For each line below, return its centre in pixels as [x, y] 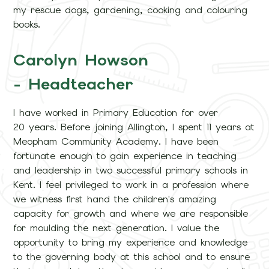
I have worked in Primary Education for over [116, 113]
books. [67, 25]
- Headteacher [73, 84]
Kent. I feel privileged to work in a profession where [131, 185]
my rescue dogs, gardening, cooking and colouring [131, 10]
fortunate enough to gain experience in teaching [125, 156]
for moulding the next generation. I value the [116, 228]
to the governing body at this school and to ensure [132, 257]
